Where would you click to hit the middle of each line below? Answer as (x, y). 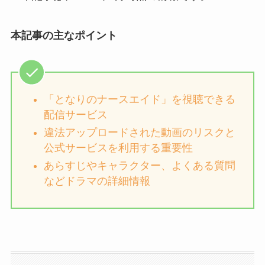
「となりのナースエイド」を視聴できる (139, 99)
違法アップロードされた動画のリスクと (139, 133)
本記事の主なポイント (64, 36)
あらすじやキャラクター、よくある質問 (139, 166)
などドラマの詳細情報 (97, 181)
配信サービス (75, 114)
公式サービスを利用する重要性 (118, 148)
